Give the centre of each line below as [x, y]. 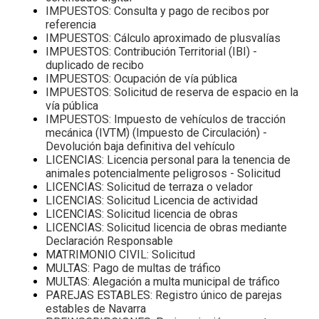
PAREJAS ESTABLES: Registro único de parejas [164, 295]
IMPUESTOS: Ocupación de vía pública [141, 78]
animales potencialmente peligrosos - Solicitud [163, 173]
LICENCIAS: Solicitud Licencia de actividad [152, 200]
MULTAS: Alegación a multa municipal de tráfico [163, 281]
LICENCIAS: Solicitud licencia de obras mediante [166, 227]
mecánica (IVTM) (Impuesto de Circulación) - [156, 132]
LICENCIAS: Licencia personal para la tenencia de [168, 159]
